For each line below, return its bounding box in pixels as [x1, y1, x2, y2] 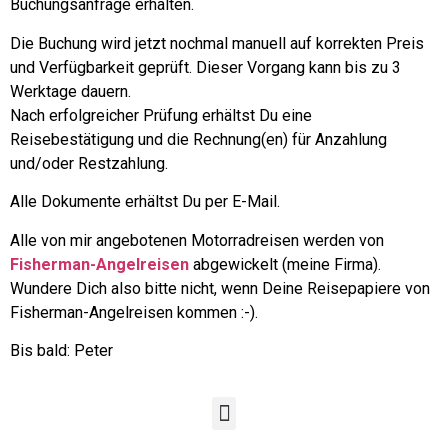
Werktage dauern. [10, 81, 131, 101]
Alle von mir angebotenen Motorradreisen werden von [10, 230, 384, 250]
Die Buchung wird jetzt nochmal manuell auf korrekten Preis [10, 33, 424, 53]
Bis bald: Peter [10, 340, 113, 360]
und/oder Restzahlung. [10, 153, 168, 173]
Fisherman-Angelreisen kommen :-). [10, 302, 258, 322]
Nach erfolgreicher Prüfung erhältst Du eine [10, 105, 312, 125]
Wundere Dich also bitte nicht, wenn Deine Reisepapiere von [10, 278, 430, 298]
